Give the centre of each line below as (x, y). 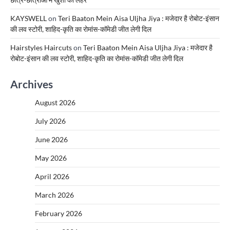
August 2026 (55, 102)
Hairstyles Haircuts (41, 47)
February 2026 (59, 213)
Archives (32, 84)
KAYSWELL (28, 18)
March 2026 (54, 195)
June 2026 (51, 139)
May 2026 (51, 158)
